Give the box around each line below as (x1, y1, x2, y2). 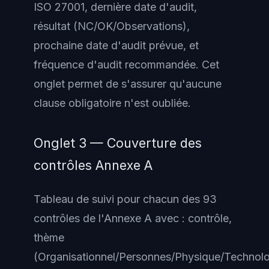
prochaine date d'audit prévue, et (34, 38, 199, 52)
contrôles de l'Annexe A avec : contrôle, (34, 212, 232, 225)
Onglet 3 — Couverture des (34, 134, 202, 151)
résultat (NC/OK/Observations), (34, 19, 190, 32)
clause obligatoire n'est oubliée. (34, 96, 191, 109)
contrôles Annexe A (34, 157, 153, 173)
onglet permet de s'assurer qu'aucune (34, 77, 222, 90)
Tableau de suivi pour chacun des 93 (34, 193, 217, 206)
